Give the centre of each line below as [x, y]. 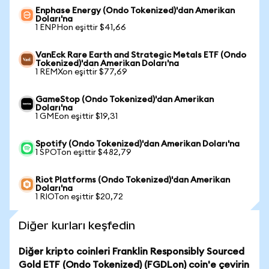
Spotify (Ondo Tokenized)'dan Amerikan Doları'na [138, 144]
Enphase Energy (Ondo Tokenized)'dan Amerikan [135, 11]
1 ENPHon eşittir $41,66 [81, 28]
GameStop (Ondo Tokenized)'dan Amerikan [125, 100]
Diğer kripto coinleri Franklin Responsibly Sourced [131, 252]
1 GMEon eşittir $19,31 [77, 116]
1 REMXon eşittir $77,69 [81, 72]
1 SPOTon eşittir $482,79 [83, 153]
